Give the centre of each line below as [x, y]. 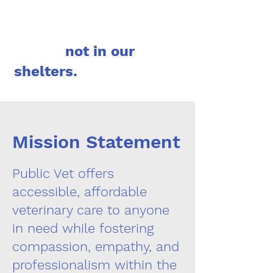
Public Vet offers [63, 173]
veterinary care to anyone [91, 210]
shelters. [46, 71]
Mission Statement [96, 142]
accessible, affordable [80, 192]
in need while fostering [83, 228]
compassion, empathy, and [96, 246]
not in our [74, 51]
